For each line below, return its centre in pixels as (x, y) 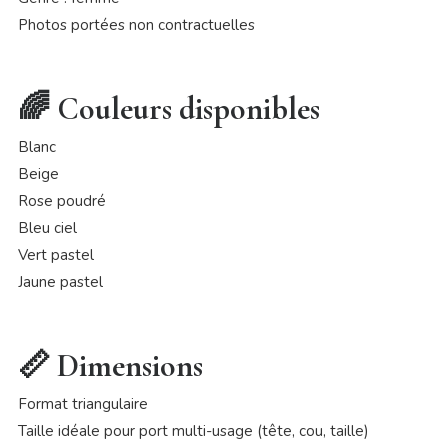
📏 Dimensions (110, 366)
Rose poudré (61, 201)
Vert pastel (55, 255)
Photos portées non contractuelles (136, 25)
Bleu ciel (47, 228)
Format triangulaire (82, 404)
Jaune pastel (60, 282)
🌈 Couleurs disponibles (168, 109)
